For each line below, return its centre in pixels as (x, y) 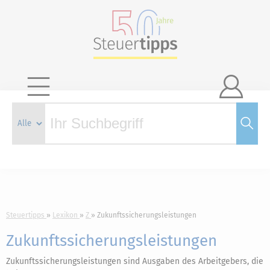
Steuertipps (25, 215)
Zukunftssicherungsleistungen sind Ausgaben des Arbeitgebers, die (135, 261)
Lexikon (65, 215)
